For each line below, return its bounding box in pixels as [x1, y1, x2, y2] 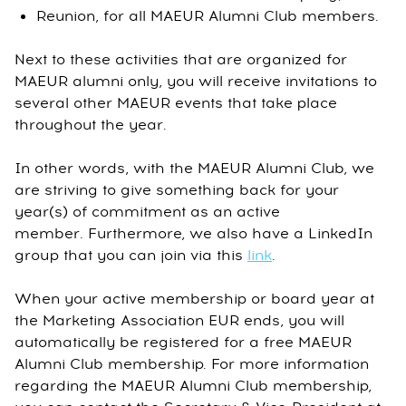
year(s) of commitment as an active [14, 202, 280, 222]
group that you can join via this [14, 246, 247, 266]
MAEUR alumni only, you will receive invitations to [14, 72, 377, 92]
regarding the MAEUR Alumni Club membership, [14, 376, 372, 396]
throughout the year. [14, 115, 171, 135]
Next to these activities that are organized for [14, 50, 347, 70]
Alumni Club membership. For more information [14, 354, 369, 374]
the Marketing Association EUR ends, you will [14, 311, 344, 331]
